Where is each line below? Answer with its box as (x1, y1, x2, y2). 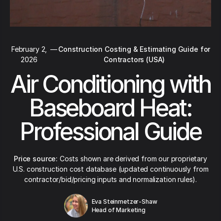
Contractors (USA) (104, 55, 165, 64)
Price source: (14, 154, 58, 163)
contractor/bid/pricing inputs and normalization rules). (24, 175, 197, 184)
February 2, (11, 45, 47, 53)
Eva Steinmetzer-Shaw (91, 198, 157, 205)
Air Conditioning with (10, 70, 211, 99)
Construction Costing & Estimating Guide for (58, 45, 211, 53)
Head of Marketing (91, 206, 146, 214)
